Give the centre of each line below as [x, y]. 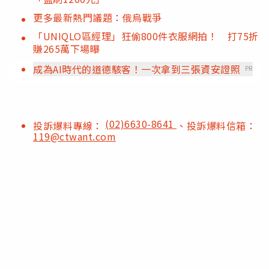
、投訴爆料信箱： [216, 126]
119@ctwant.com [74, 137]
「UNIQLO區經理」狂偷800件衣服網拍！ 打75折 [146, 36]
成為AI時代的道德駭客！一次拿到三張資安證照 [137, 69]
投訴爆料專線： [69, 126]
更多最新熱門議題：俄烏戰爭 [98, 18]
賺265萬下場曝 [66, 49]
